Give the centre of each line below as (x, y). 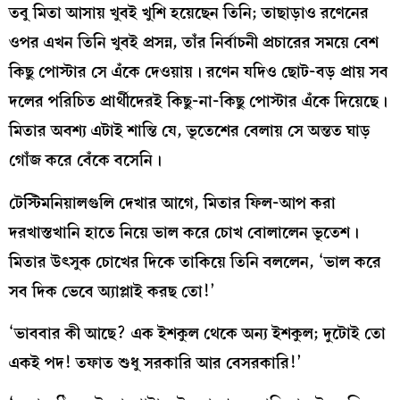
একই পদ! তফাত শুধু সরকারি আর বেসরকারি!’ (155, 363)
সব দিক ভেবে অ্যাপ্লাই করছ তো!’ (112, 291)
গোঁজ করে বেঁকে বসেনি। (85, 161)
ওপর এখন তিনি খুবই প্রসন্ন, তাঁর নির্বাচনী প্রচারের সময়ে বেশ (194, 43)
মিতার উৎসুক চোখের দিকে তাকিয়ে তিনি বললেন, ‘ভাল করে (195, 262)
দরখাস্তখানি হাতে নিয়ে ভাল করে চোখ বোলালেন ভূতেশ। (184, 232)
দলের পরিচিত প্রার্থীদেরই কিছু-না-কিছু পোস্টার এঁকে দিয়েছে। (198, 102)
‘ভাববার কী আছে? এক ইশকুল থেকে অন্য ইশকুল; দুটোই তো (197, 334)
